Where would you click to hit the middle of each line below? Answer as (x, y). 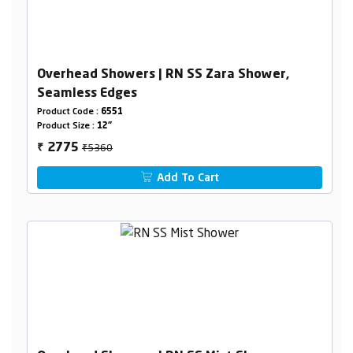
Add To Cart (187, 178)
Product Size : (67, 127)
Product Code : (69, 113)
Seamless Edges (87, 94)
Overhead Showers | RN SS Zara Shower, (163, 75)
